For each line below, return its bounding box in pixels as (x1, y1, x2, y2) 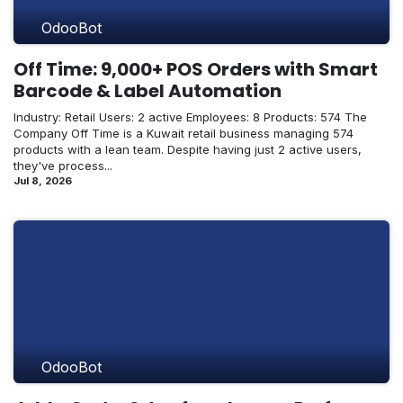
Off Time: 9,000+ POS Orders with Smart (13, 56, 378, 82)
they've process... (13, 157, 112, 173)
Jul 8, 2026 (13, 174, 72, 187)
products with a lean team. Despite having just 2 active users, (13, 141, 362, 157)
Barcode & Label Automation (13, 77, 282, 103)
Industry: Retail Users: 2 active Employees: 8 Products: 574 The (13, 109, 367, 124)
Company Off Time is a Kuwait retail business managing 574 (13, 125, 354, 140)
